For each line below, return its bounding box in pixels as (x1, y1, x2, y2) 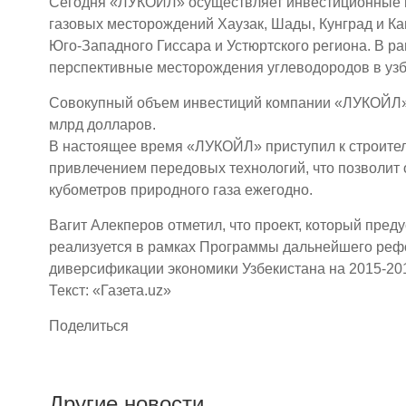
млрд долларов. (49, 117, 156, 132)
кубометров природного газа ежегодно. (49, 182, 313, 198)
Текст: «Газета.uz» (49, 283, 171, 298)
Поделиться (49, 318, 129, 333)
